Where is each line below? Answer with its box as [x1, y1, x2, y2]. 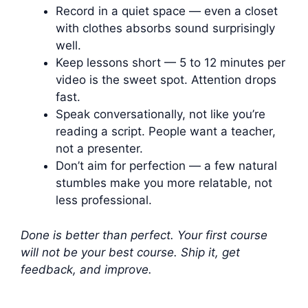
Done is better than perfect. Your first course [21, 228, 267, 242]
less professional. [56, 193, 152, 208]
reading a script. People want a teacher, [56, 124, 276, 139]
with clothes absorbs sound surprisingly [56, 21, 275, 36]
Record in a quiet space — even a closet [56, 4, 278, 19]
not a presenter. [56, 142, 143, 156]
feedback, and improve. [21, 262, 152, 276]
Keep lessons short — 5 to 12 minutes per [56, 56, 285, 70]
